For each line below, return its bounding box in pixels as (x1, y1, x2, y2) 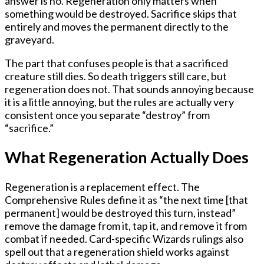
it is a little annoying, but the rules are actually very (5, 95, 234, 109)
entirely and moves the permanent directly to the (5, 20, 229, 34)
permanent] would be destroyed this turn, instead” (5, 206, 236, 219)
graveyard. (5, 33, 54, 47)
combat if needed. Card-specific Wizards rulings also (5, 232, 243, 245)
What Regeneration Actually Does (5, 147, 249, 167)
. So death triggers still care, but (84, 70, 227, 83)
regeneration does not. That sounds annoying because (5, 82, 254, 96)
